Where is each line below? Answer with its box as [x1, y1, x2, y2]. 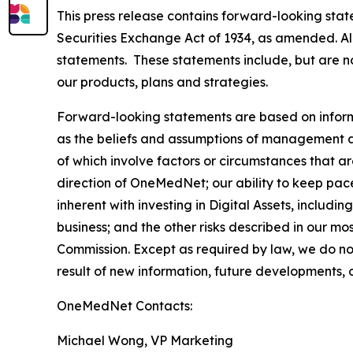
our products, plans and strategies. [57, 74, 268, 91]
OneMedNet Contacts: [57, 298, 192, 314]
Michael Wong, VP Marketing [57, 333, 233, 349]
